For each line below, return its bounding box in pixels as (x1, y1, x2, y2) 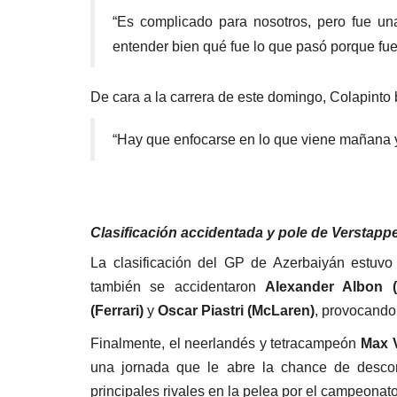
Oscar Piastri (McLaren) (158, 302, 315, 318)
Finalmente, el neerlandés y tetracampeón (90, 335, 361, 351)
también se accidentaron (90, 278, 265, 294)
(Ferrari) (90, 302, 144, 318)
